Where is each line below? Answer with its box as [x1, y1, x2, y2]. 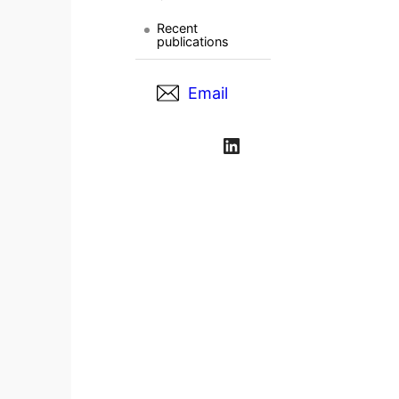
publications [157, 34, 229, 50]
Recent [157, 20, 198, 37]
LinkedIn [220, 131, 232, 157]
